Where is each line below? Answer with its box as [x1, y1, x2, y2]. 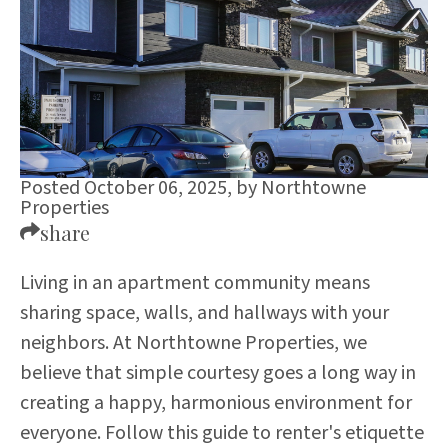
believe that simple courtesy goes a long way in [20, 358, 416, 387]
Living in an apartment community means [20, 268, 370, 297]
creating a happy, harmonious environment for [20, 388, 412, 417]
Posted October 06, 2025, [20, 173, 236, 202]
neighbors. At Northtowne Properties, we [20, 328, 367, 357]
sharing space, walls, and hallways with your [20, 298, 389, 327]
